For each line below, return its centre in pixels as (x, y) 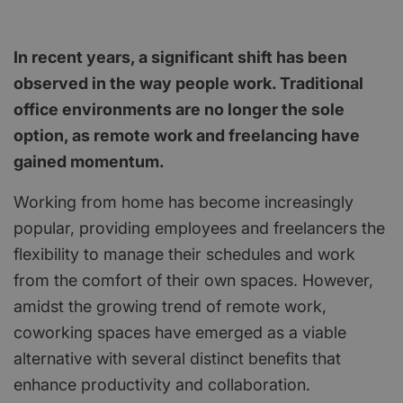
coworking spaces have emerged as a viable (180, 332)
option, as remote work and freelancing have (187, 135)
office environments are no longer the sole (179, 109)
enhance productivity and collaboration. (162, 384)
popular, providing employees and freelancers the (199, 228)
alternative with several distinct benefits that (177, 358)
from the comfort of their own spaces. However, (193, 280)
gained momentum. (89, 161)
